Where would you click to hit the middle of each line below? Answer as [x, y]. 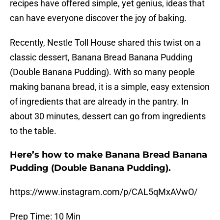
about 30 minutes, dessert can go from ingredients [108, 116]
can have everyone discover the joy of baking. [98, 18]
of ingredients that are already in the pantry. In [99, 102]
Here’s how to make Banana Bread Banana [109, 155]
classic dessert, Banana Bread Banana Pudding [101, 57]
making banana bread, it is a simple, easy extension [110, 87]
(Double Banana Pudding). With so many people [102, 72]
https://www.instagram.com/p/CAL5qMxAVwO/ [104, 192]
